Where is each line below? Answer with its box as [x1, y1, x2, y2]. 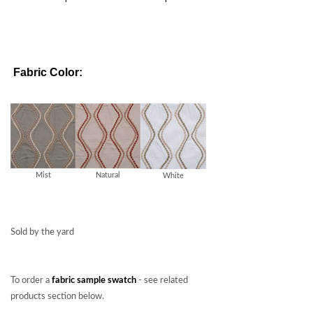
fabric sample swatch [52, 275, 136, 285]
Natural [96, 171, 120, 179]
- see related [136, 275, 188, 285]
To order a [10, 275, 52, 285]
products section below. [10, 291, 104, 301]
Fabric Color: [13, 66, 82, 78]
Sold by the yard [10, 227, 74, 237]
